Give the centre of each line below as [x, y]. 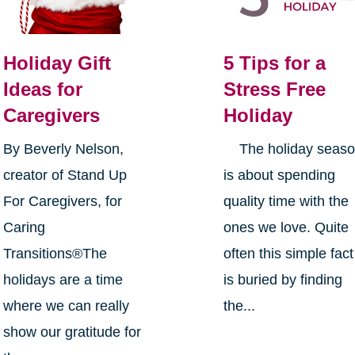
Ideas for [42, 89]
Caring [24, 227]
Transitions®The [55, 253]
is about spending [280, 175]
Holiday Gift [57, 63]
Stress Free [275, 89]
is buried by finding [283, 279]
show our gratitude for [72, 332]
